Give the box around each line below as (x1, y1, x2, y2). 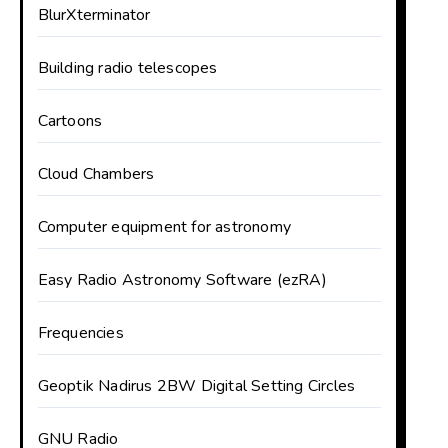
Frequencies (37, 322, 124, 344)
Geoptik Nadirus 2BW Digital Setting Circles (37, 375, 356, 397)
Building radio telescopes (37, 57, 218, 79)
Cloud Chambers (37, 163, 155, 185)
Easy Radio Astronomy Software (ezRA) (37, 269, 327, 291)
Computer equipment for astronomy (37, 216, 292, 238)
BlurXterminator (37, 4, 151, 26)
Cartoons (37, 110, 103, 132)
